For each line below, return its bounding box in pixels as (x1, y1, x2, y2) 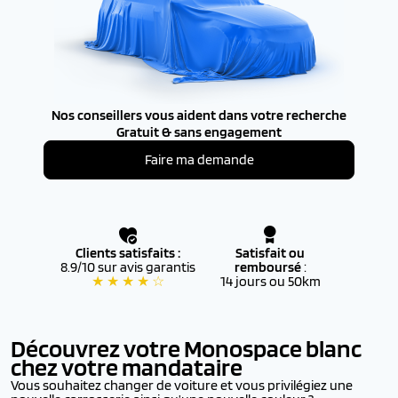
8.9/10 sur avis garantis (60, 259, 195, 275)
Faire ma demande (144, 151, 254, 168)
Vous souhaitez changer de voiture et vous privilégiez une (11, 377, 353, 394)
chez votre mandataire (11, 352, 246, 382)
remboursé (234, 259, 304, 275)
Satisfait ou (235, 244, 305, 261)
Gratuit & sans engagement (116, 123, 282, 140)
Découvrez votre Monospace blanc (11, 333, 362, 363)
